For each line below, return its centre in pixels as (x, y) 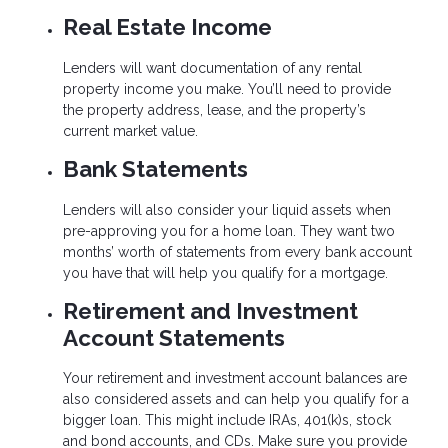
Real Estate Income (167, 26)
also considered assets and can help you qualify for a (236, 399)
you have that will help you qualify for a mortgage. (225, 272)
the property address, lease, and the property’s (214, 109)
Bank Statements (155, 168)
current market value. (130, 130)
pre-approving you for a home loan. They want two (229, 230)
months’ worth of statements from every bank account (237, 251)
